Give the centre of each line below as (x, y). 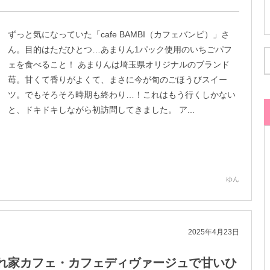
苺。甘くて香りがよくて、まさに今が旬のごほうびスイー (118, 80)
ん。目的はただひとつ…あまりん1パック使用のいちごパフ (120, 49)
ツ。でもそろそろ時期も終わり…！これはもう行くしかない (122, 95)
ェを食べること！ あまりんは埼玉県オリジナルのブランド (119, 64)
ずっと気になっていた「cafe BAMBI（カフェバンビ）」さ (119, 34)
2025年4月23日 (214, 232)
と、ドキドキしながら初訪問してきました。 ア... (101, 110)
